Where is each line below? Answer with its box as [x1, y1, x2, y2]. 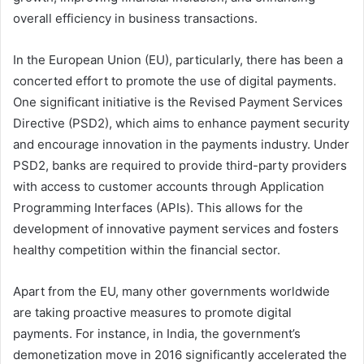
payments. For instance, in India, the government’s [13, 325, 301, 341]
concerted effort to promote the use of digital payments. [13, 72, 336, 89]
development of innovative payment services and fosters [13, 220, 339, 236]
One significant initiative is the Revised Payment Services [13, 93, 343, 110]
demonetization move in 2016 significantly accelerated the [13, 346, 347, 362]
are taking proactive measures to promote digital [13, 304, 292, 320]
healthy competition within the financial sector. [13, 241, 280, 258]
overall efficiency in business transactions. [13, 10, 258, 26]
